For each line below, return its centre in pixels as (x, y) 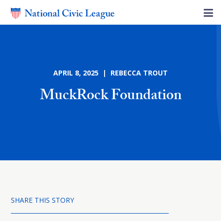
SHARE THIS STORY (42, 200)
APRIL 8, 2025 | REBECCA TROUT (110, 73)
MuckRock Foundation (110, 97)
